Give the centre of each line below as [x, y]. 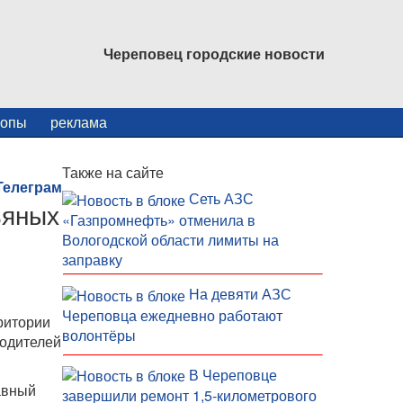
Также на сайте [112, 172]
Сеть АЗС [221, 198]
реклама [79, 122]
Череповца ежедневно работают [172, 315]
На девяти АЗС [240, 293]
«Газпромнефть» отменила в [158, 219]
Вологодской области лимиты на [170, 239]
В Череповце [233, 374]
